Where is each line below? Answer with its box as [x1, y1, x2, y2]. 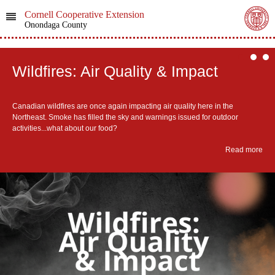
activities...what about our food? [12, 123, 117, 133]
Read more [225, 145, 263, 154]
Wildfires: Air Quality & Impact [12, 63, 218, 80]
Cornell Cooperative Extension [24, 9, 144, 20]
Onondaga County [24, 20, 87, 29]
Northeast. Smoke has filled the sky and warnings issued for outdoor [12, 112, 238, 122]
